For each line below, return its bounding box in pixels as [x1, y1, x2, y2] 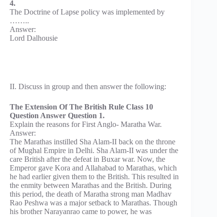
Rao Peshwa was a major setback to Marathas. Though [10, 198, 177, 207]
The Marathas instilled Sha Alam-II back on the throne [10, 137, 175, 146]
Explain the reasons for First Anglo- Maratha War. [10, 120, 162, 128]
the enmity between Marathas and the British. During [10, 181, 171, 189]
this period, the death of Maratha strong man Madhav [10, 189, 171, 198]
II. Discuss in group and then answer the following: [10, 82, 166, 91]
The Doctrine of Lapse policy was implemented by [10, 7, 165, 16]
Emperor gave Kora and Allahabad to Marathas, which [10, 163, 177, 172]
